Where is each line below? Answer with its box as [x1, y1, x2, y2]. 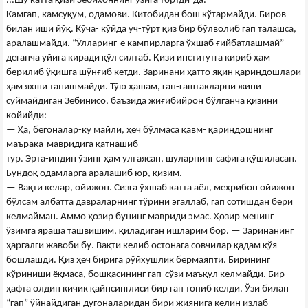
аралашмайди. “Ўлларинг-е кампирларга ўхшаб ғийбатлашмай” [6, 38, 284, 49]
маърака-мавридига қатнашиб [6, 139, 138, 150]
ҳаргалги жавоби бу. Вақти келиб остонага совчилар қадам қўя [6, 240, 277, 251]
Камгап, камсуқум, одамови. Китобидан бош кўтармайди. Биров [6, 9, 286, 20]
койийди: [6, 110, 47, 121]
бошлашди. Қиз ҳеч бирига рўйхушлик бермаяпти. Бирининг [6, 254, 270, 265]
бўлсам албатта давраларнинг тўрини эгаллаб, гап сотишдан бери [6, 197, 293, 208]
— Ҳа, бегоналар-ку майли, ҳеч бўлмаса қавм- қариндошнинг [6, 124, 273, 135]
